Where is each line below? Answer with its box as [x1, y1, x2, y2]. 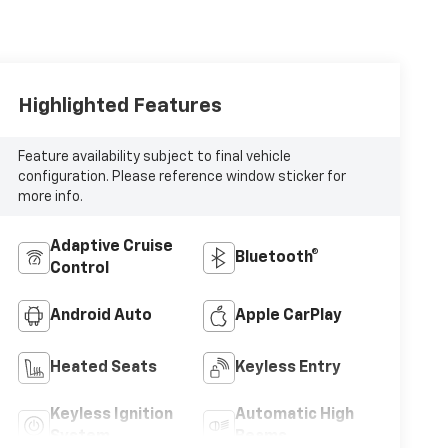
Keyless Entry [234, 360, 341, 377]
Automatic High [234, 407, 354, 424]
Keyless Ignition [49, 407, 173, 424]
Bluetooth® [234, 250, 319, 267]
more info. [17, 189, 83, 204]
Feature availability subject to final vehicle [17, 149, 291, 164]
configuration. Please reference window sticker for [17, 169, 346, 184]
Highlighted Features [17, 95, 222, 116]
